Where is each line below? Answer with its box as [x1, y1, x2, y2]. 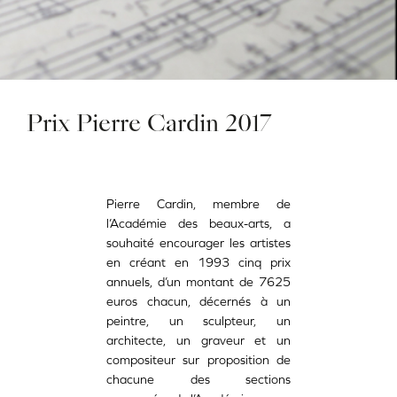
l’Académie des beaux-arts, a [106, 216, 291, 231]
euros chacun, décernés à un [106, 294, 291, 309]
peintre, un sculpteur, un [106, 314, 291, 329]
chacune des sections [106, 372, 291, 387]
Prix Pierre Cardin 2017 [27, 114, 271, 136]
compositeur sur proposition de [106, 353, 291, 368]
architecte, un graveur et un [106, 333, 291, 348]
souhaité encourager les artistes [106, 236, 291, 251]
